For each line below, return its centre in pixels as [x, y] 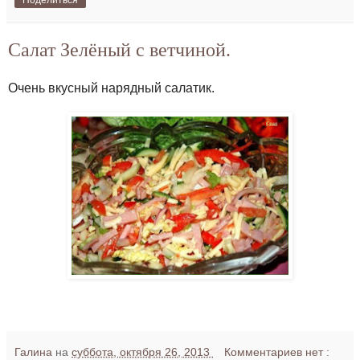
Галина [35, 352]
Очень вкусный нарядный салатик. [111, 88]
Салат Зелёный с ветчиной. [119, 49]
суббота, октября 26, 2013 [142, 352]
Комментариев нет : [277, 352]
